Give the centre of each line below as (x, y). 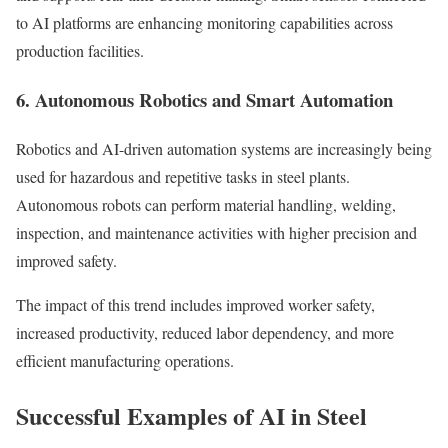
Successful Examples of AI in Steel (191, 415)
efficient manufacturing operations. (125, 360)
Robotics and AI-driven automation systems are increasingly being (224, 148)
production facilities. (80, 51)
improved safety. (66, 260)
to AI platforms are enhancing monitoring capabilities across (204, 23)
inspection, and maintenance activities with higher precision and (216, 232)
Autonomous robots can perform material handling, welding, (206, 204)
